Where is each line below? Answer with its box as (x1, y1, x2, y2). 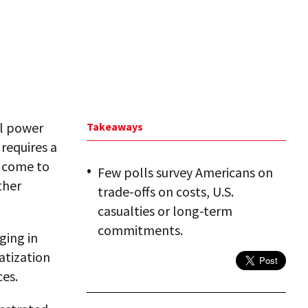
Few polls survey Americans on (98, 164, 273, 181)
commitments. (98, 221, 183, 239)
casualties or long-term (98, 202, 232, 219)
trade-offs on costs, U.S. (98, 183, 234, 200)
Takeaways (87, 120, 143, 133)
